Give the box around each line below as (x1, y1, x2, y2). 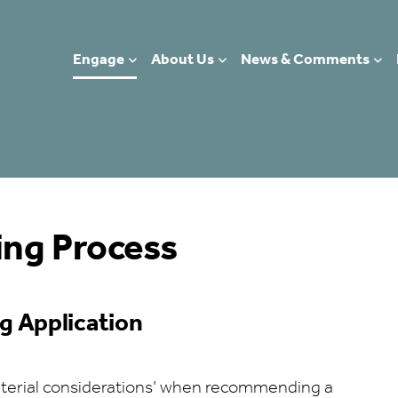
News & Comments (241, 45, 370, 75)
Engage (72, 45, 124, 75)
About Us (150, 45, 214, 75)
